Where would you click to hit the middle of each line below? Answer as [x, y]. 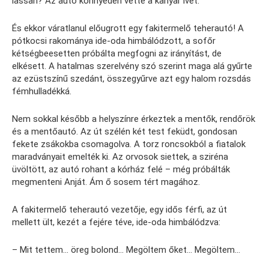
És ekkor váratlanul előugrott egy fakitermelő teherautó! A [128, 29]
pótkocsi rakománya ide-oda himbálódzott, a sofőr [114, 41]
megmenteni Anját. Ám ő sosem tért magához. [106, 182]
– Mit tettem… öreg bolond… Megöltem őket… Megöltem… [126, 250]
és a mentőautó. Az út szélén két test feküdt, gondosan [125, 132]
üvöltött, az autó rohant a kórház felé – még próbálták [121, 170]
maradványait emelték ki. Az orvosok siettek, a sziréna [120, 157]
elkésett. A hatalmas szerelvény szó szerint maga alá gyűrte [132, 66]
